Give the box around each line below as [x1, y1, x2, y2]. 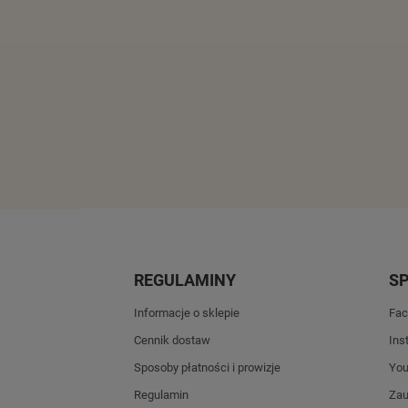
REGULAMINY [134, 270, 236, 291]
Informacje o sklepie [134, 306, 240, 321]
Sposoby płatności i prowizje [134, 361, 280, 375]
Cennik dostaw [134, 333, 210, 348]
